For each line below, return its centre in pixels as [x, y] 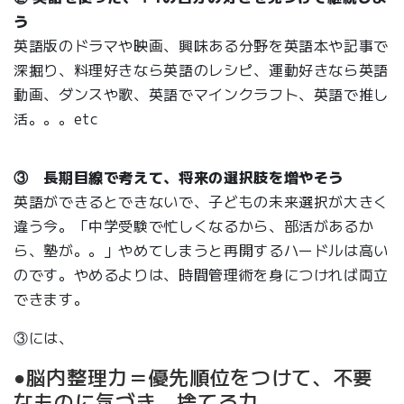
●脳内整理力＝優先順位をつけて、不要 [193, 376]
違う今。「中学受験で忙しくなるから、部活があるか [194, 226]
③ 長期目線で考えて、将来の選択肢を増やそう [179, 177]
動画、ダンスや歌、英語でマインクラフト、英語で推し [202, 94]
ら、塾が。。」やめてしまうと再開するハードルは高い [201, 250]
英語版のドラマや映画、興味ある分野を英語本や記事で [202, 46]
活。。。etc [56, 119]
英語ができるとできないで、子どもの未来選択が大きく [202, 202]
